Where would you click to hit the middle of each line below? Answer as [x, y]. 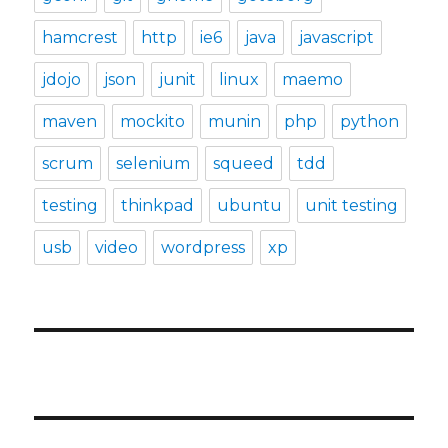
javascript [337, 38]
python [370, 122]
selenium [153, 164]
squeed [244, 164]
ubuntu [250, 206]
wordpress [203, 248]
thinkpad [158, 206]
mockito [153, 122]
